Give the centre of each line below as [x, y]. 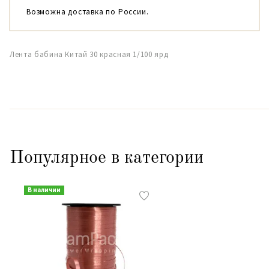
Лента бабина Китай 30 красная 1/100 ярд [89, 54]
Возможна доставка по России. [88, 12]
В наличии [44, 190]
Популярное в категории [107, 158]
